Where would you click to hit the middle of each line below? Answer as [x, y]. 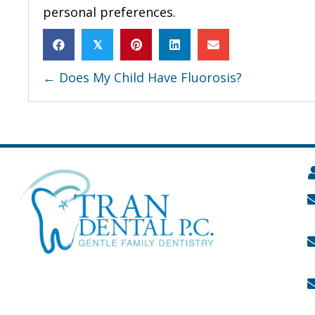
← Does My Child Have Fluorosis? [142, 77]
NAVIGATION [132, 113]
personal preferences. [109, 12]
